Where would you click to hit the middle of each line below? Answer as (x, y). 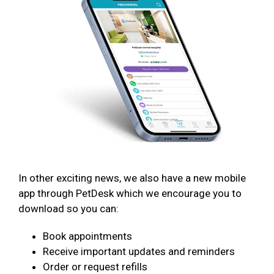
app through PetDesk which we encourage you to (130, 194)
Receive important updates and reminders (139, 252)
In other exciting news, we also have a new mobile (132, 178)
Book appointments (87, 236)
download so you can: (68, 209)
